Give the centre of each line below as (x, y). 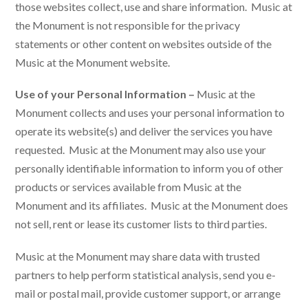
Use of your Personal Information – (106, 94)
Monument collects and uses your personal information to (150, 113)
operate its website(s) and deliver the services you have (144, 131)
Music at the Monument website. (93, 63)
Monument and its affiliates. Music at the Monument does (152, 206)
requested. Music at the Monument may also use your (141, 150)
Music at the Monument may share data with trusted (138, 256)
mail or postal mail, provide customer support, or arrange (148, 293)
